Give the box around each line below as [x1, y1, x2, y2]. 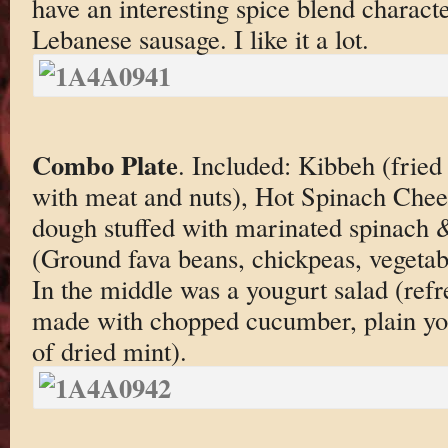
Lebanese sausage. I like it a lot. [31, 20, 369, 56]
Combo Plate [31, 145, 178, 185]
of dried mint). [31, 333, 187, 369]
